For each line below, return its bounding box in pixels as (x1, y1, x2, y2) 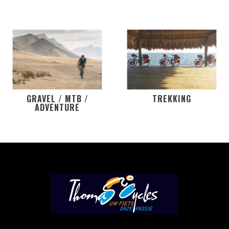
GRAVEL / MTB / (26, 92, 88, 105)
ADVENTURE (35, 101, 80, 113)
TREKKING (152, 92, 191, 105)
